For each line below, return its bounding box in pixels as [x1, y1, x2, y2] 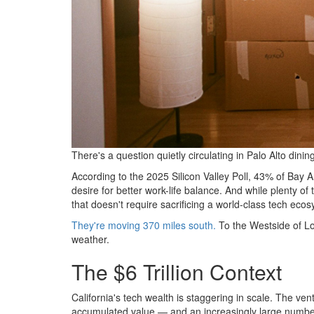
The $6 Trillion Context [71, 257, 282, 287]
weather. [71, 232, 109, 247]
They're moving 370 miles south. [71, 218, 216, 233]
